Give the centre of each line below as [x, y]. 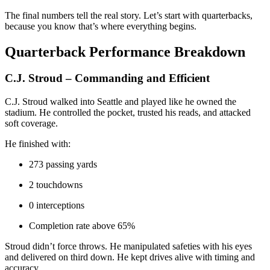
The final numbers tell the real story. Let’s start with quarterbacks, [129, 15]
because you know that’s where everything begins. [101, 26]
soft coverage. [31, 124]
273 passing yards [63, 165]
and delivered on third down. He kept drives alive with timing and [130, 257]
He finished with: [38, 144]
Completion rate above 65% [82, 226]
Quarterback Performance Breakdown [125, 52]
